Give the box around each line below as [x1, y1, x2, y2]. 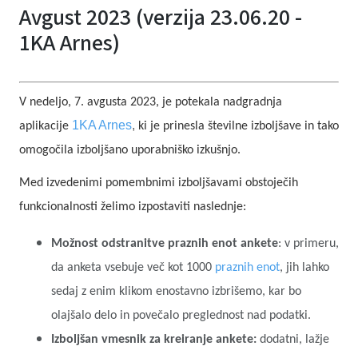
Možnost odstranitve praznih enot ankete [51, 237, 278, 250]
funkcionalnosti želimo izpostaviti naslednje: [19, 201, 246, 213]
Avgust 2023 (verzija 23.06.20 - [19, 2, 302, 34]
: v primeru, [278, 237, 339, 250]
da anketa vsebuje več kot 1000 [51, 261, 215, 274]
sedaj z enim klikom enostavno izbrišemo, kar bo [51, 285, 301, 298]
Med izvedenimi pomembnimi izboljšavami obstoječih [19, 177, 298, 189]
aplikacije [19, 120, 72, 133]
